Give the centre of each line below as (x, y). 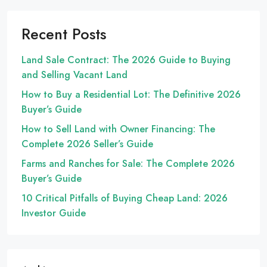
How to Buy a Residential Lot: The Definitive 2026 (131, 95)
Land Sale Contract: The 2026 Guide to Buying (126, 60)
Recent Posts (64, 34)
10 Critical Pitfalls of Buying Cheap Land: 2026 (125, 198)
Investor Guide (54, 213)
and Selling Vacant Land (74, 75)
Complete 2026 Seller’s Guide (87, 144)
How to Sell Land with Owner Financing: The (118, 129)
